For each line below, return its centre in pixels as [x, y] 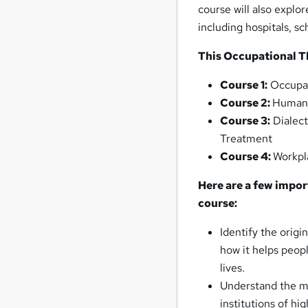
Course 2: [246, 103]
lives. [233, 268]
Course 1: [244, 85]
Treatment [246, 139]
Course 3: [245, 121]
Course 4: [247, 157]
